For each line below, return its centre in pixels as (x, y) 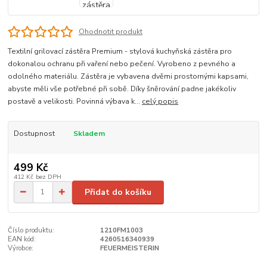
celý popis (160, 102)
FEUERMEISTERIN (129, 249)
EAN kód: (22, 240)
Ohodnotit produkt (110, 32)
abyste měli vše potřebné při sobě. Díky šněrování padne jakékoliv (122, 89)
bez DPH (48, 176)
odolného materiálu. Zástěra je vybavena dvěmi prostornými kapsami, (128, 77)
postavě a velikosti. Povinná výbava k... (75, 102)
